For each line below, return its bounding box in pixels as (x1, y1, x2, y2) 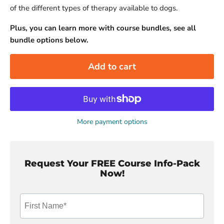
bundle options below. (10, 35, 88, 45)
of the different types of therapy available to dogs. (10, 3, 177, 13)
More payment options (76, 117, 147, 127)
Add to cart (88, 60, 136, 72)
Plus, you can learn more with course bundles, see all (10, 23, 196, 33)
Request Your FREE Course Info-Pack (24, 158, 200, 169)
